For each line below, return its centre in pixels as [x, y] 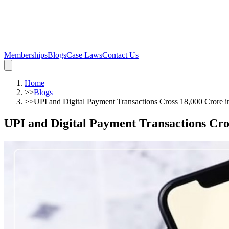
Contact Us [120, 55]
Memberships [26, 55]
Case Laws [84, 55]
